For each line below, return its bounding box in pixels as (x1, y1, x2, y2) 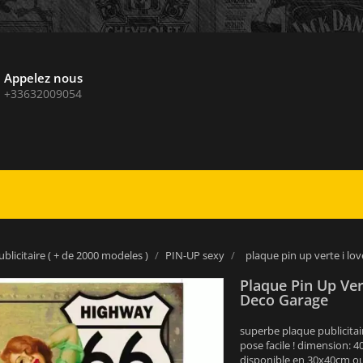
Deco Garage (240, 290, 328, 310)
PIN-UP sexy (164, 247, 224, 263)
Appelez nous (4, 70, 83, 86)
